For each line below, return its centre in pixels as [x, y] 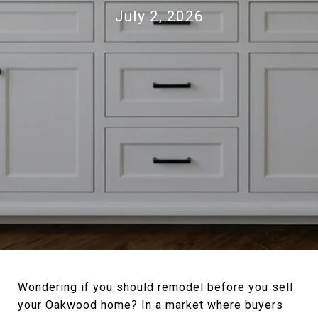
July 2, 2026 [159, 16]
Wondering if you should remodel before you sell [155, 287]
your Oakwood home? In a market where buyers [150, 305]
